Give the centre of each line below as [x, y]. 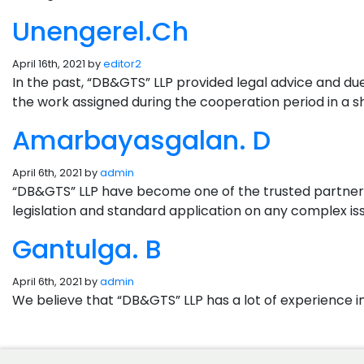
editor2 [122, 64]
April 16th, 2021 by [58, 64]
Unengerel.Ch [100, 31]
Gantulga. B [87, 249]
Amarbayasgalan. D [141, 140]
